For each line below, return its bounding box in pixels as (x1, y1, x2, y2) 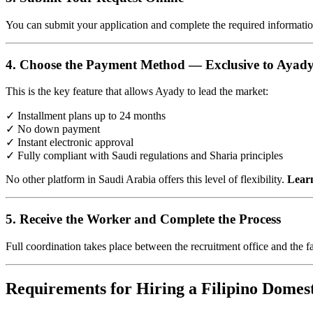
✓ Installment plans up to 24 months (6, 110, 166, 122)
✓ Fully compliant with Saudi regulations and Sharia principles (6, 150, 283, 162)
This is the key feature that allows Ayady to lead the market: (6, 85, 268, 98)
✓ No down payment (6, 123, 100, 136)
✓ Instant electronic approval (6, 136, 133, 149)
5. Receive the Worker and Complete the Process (6, 212, 281, 227)
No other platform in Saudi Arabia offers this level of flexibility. (6, 173, 287, 186)
